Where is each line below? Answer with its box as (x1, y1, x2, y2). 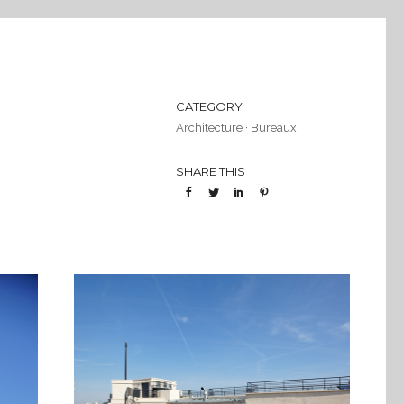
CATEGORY (175, 99, 243, 114)
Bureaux (250, 121, 297, 134)
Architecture (175, 121, 243, 134)
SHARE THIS (175, 164, 245, 179)
